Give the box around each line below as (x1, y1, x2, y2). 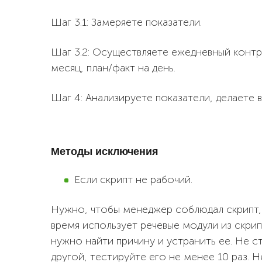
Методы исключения (51, 146, 158, 157)
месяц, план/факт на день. (51, 61, 175, 74)
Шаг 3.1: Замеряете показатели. (51, 16, 202, 29)
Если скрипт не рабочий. (74, 173, 192, 186)
